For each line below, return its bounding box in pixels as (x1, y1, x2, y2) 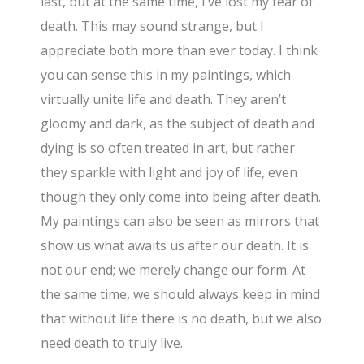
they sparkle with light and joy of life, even (41, 163, 298, 182)
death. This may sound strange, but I (41, 17, 265, 36)
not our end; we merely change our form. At (41, 261, 306, 279)
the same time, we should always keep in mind (41, 285, 321, 304)
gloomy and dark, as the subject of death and (41, 115, 315, 133)
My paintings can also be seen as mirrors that (41, 212, 320, 231)
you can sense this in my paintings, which (41, 66, 292, 84)
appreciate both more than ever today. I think (41, 41, 318, 60)
